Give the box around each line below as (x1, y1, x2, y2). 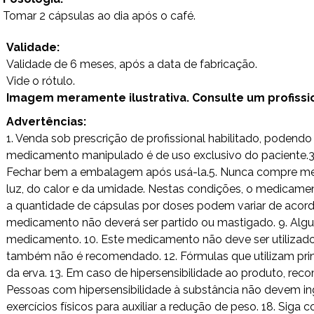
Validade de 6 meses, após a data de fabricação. (6, 57, 257, 71)
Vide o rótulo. (6, 74, 75, 88)
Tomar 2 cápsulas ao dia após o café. (3, 9, 196, 22)
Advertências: (6, 115, 86, 128)
